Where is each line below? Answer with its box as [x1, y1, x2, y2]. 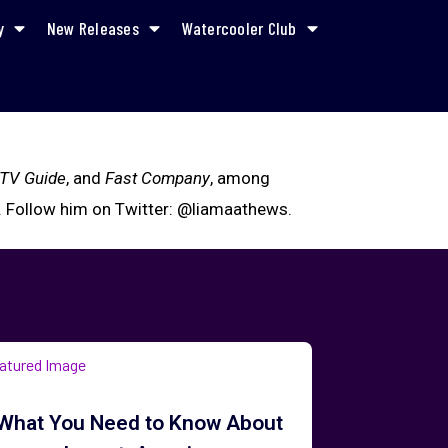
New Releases [46, 17, 139, 39]
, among [210, 168, 271, 188]
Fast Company [105, 168, 211, 188]
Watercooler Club [181, 17, 297, 39]
